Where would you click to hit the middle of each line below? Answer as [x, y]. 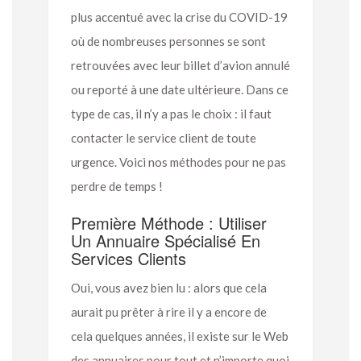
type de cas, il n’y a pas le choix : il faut [171, 113]
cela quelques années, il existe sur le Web [180, 336]
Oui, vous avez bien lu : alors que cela [169, 287]
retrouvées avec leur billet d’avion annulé [180, 65]
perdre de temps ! [117, 186]
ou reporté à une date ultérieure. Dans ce [180, 89]
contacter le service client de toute [164, 137]
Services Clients [129, 258]
